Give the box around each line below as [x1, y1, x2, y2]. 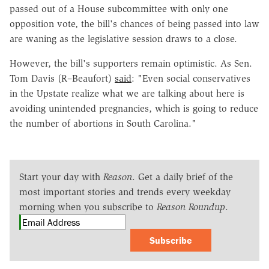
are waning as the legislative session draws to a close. [10, 32, 237, 44]
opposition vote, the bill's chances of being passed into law [10, 17, 259, 29]
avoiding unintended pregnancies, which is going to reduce [10, 102, 258, 114]
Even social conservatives [142, 72, 250, 84]
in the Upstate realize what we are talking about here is [10, 87, 244, 99]
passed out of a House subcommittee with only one [10, 2, 228, 14]
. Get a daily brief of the [132, 171, 233, 183]
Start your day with [19, 171, 103, 183]
